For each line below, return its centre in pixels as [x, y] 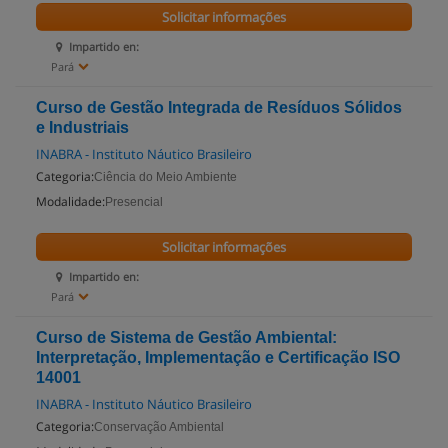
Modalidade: [70, 201]
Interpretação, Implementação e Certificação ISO [218, 357]
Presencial [134, 202]
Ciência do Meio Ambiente [165, 177]
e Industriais [82, 127]
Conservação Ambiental [159, 427]
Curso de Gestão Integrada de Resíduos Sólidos [219, 107]
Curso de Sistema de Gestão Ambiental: [186, 337]
